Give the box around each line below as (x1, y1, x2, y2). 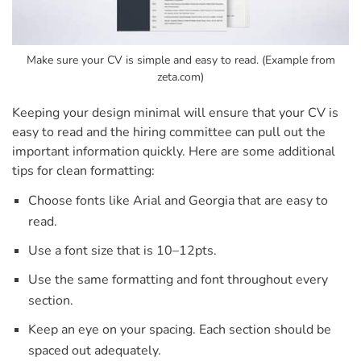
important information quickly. (12, 143, 189, 161)
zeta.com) (157, 69, 204, 85)
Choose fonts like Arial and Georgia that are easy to (28, 192, 328, 210)
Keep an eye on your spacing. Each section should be (28, 321, 331, 339)
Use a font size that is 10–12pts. (28, 242, 223, 260)
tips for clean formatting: (12, 162, 158, 180)
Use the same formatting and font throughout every (28, 271, 328, 289)
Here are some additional (189, 143, 335, 161)
